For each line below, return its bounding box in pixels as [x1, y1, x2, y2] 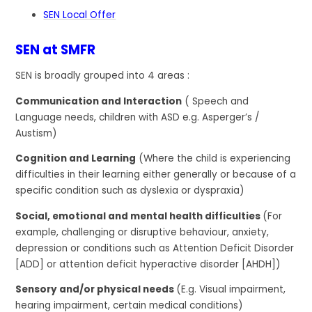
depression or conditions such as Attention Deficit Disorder [15, 241, 295, 255]
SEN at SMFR [15, 40, 96, 60]
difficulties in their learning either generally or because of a [15, 168, 297, 182]
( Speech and [182, 94, 249, 108]
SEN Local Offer [43, 8, 116, 22]
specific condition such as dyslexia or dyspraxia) [15, 184, 245, 198]
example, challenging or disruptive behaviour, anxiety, [15, 225, 270, 239]
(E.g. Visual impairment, [176, 283, 286, 297]
